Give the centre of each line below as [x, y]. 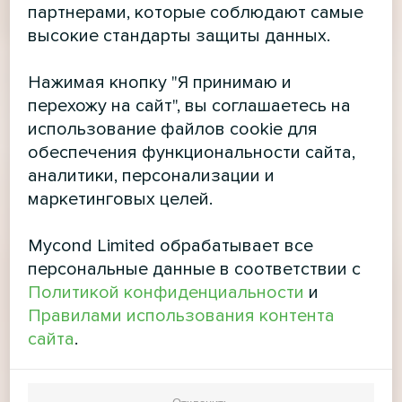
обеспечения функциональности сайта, [192, 152]
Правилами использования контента [182, 315]
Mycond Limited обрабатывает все [171, 245]
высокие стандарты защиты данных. [179, 35]
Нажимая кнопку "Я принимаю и [160, 82]
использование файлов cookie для [173, 129]
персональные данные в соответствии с [195, 269]
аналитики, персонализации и [152, 175]
